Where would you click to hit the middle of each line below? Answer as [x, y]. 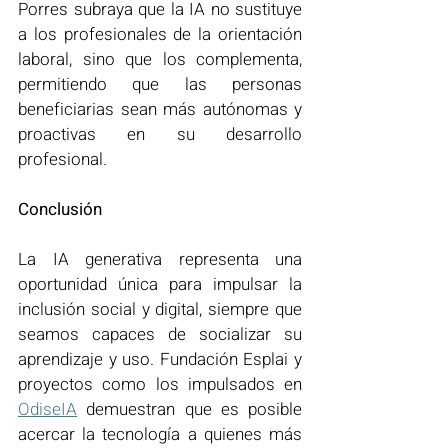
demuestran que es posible [189, 409]
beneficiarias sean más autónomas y [160, 109]
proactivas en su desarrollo [160, 134]
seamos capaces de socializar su [160, 334]
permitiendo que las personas [160, 84]
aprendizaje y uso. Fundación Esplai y [160, 359]
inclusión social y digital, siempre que [160, 309]
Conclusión [60, 209]
